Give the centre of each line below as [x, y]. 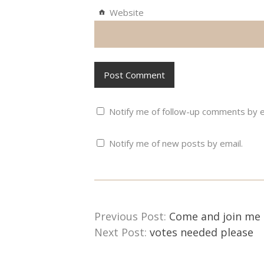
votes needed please [201, 232]
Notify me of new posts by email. [176, 143]
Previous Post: [131, 216]
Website [126, 12]
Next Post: [122, 232]
